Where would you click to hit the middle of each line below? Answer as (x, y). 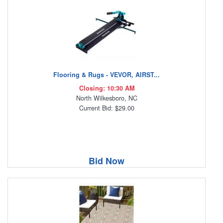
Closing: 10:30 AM (107, 88)
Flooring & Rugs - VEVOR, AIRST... (107, 75)
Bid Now (107, 161)
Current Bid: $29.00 (107, 108)
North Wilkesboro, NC (107, 98)
